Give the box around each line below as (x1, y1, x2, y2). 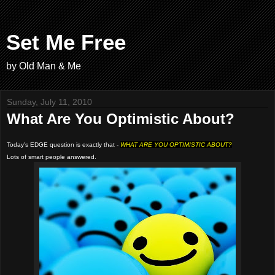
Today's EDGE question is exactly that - (7, 141, 120, 148)
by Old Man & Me (6, 61, 81, 71)
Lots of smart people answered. (7, 153, 96, 160)
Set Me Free (6, 31, 126, 54)
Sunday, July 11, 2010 (7, 97, 92, 107)
